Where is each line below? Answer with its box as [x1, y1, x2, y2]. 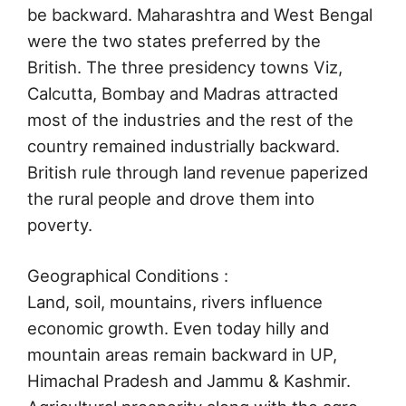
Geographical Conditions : [27, 266, 228, 286]
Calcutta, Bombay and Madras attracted [27, 82, 338, 103]
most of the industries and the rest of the [27, 109, 353, 130]
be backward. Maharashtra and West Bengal [27, 4, 372, 24]
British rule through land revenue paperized [27, 161, 368, 182]
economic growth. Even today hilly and [27, 318, 329, 339]
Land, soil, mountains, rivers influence [27, 292, 323, 313]
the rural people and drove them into [27, 188, 314, 208]
